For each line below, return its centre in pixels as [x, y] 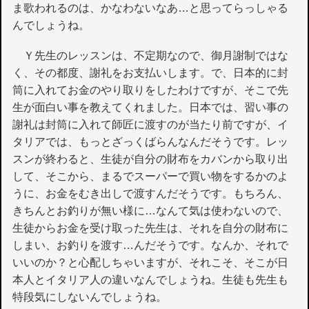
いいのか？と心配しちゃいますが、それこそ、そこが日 [151, 262]
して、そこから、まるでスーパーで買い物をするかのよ [151, 176]
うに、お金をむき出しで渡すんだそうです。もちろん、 [151, 193]
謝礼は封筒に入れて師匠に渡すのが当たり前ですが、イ [151, 124]
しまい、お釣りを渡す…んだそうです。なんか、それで [151, 245]
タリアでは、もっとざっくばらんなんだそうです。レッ [151, 141]
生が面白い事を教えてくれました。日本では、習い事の [151, 107]
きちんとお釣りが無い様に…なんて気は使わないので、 [151, 210]
